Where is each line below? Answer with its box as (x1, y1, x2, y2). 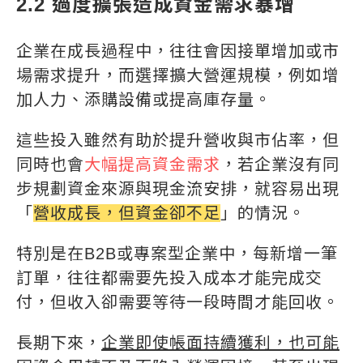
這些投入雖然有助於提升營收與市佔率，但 (16, 131, 340, 150)
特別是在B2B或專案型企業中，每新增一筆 (16, 245, 338, 263)
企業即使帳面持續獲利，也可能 (101, 334, 340, 352)
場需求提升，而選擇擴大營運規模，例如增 (16, 66, 340, 85)
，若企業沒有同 (220, 156, 340, 174)
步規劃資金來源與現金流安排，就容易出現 (16, 180, 340, 199)
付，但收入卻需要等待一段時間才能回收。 (16, 293, 340, 312)
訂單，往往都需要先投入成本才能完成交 (16, 269, 322, 288)
